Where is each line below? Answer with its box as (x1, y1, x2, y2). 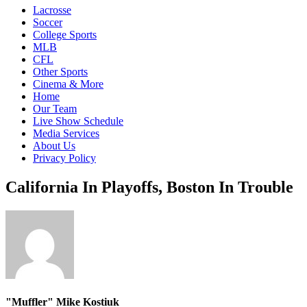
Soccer (33, 16, 62, 28)
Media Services (33, 127, 99, 139)
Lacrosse (33, 4, 71, 16)
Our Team (33, 103, 77, 114)
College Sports (33, 29, 97, 40)
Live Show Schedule (33, 115, 123, 127)
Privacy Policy (33, 152, 96, 164)
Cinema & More (33, 78, 103, 90)
